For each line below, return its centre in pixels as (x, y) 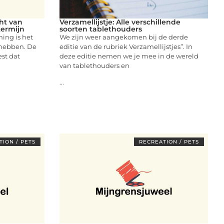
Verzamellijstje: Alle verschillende (120, 22)
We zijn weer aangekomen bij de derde (123, 37)
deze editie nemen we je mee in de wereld (129, 56)
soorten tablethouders (100, 29)
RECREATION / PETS (169, 141)
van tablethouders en (94, 65)
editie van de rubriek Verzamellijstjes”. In (126, 46)
